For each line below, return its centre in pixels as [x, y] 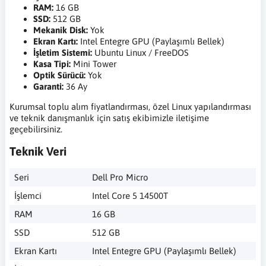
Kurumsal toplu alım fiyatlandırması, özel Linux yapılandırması [130, 107]
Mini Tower [94, 64]
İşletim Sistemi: [63, 53]
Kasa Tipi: [52, 64]
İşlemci [28, 196]
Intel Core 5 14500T [130, 196]
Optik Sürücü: [59, 75]
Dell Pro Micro [120, 178]
